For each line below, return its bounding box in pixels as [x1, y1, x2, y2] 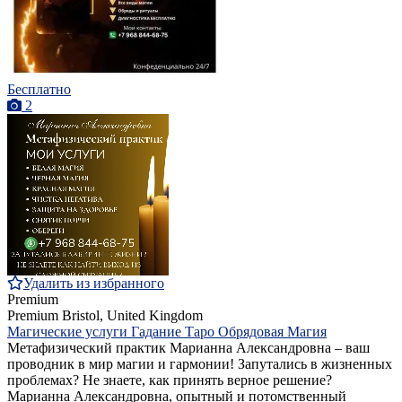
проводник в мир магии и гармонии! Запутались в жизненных [7, 356, 392, 372]
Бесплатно [7, 82, 71, 98]
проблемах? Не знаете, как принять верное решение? [7, 372, 332, 389]
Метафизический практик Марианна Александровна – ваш [7, 340, 370, 356]
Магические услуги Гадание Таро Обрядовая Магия [7, 324, 327, 340]
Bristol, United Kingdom [58, 308, 203, 324]
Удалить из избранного [23, 275, 164, 292]
